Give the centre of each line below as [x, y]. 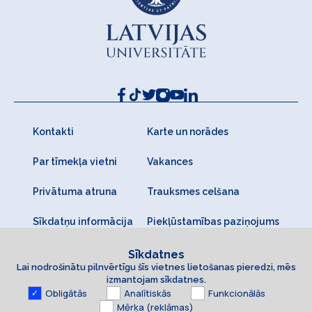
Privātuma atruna [75, 192]
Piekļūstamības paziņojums [213, 222]
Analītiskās [147, 293]
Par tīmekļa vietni [75, 162]
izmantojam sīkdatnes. [156, 280]
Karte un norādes [188, 132]
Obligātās [66, 293]
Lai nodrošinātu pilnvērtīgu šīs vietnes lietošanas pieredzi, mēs [156, 267]
